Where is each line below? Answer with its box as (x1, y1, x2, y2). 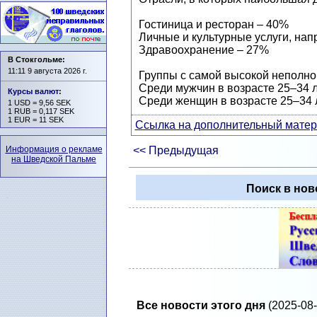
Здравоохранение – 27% (138, 44, 269, 57)
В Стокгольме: (8, 55, 65, 64)
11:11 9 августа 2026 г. (8, 67, 87, 75)
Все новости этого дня (136, 299, 265, 312)
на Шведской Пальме (11, 154, 96, 164)
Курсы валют (8, 87, 59, 96)
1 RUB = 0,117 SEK (8, 107, 74, 115)
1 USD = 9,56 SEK (8, 98, 71, 107)
